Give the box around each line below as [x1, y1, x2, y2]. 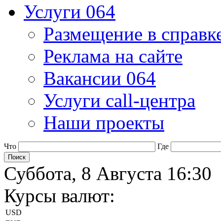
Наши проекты [43, 112, 164, 133]
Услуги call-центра [43, 90, 195, 111]
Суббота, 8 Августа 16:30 [4, 163, 212, 184]
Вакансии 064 [43, 68, 156, 89]
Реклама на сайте [43, 45, 183, 67]
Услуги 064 [24, 1, 115, 22]
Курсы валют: [4, 185, 115, 206]
